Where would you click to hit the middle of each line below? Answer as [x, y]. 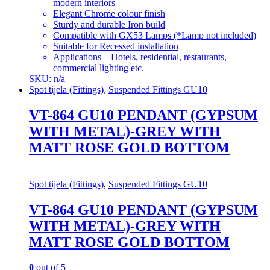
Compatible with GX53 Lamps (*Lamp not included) [155, 35]
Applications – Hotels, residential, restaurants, [140, 57]
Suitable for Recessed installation [116, 46]
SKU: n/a [47, 78]
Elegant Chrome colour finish [109, 13]
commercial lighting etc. [99, 67]
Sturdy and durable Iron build [109, 24]
